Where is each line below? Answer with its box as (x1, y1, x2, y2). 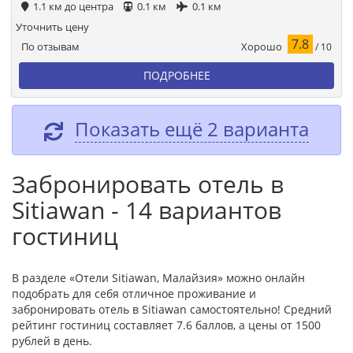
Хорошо (241, 39, 282, 54)
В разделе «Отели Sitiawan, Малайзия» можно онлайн (12, 269, 305, 285)
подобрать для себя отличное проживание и (12, 285, 256, 301)
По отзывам (21, 39, 80, 54)
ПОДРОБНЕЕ (143, 67, 210, 83)
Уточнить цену (16, 20, 89, 34)
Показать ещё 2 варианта (75, 115, 309, 142)
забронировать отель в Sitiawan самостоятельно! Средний (12, 301, 332, 317)
